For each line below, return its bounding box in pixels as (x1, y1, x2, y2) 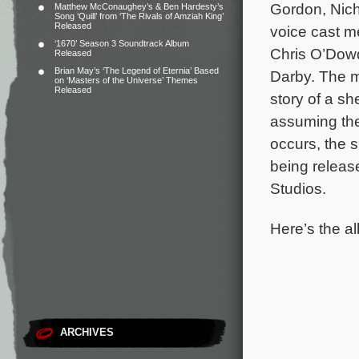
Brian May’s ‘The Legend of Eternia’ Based (54, 66, 219, 75)
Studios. (270, 179, 326, 197)
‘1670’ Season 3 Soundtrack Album (54, 38, 189, 48)
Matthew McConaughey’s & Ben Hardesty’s (54, 2, 224, 11)
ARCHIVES (60, 326, 114, 338)
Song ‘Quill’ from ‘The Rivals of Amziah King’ (54, 11, 224, 21)
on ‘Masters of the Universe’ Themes (54, 75, 198, 85)
